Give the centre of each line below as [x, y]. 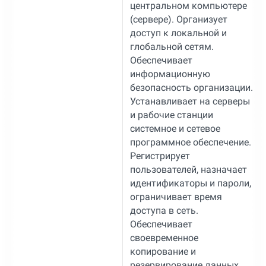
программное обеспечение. [190, 142]
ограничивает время [176, 197]
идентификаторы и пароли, [190, 183]
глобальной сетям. [172, 46]
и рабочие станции [171, 115]
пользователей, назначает [188, 169]
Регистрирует [160, 156]
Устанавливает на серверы [190, 101]
